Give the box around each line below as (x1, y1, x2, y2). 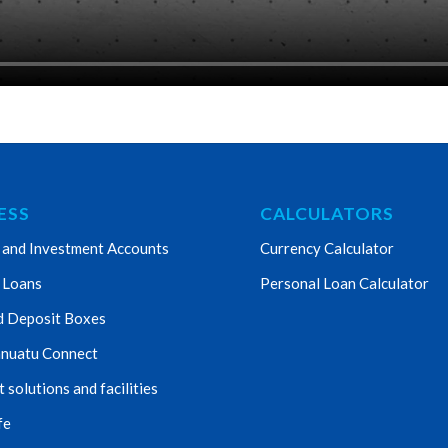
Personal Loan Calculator (260, 273, 430, 292)
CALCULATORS (260, 202, 395, 224)
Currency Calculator (260, 238, 395, 257)
